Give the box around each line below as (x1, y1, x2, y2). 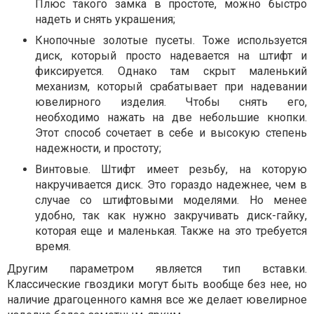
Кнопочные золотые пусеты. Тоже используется (35, 34, 307, 47)
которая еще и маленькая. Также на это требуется (35, 224, 307, 238)
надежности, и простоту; (35, 142, 161, 155)
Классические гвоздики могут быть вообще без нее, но (7, 278, 307, 291)
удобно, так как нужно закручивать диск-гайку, (35, 209, 307, 222)
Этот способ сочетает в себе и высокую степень (35, 126, 307, 139)
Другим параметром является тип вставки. (7, 262, 307, 275)
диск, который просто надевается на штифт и (35, 49, 307, 62)
